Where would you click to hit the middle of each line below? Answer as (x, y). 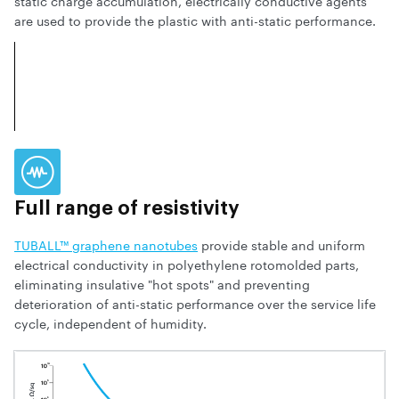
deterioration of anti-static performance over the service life (195, 303)
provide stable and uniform (281, 244)
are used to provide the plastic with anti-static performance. (195, 20)
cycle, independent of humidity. (110, 323)
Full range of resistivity (127, 209)
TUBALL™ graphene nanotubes (106, 244)
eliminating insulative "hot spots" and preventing (162, 284)
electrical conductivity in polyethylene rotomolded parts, (187, 264)
